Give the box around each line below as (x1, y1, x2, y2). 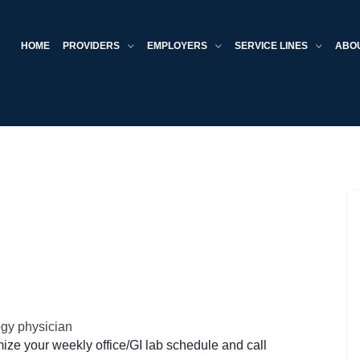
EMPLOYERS (147, 40, 210, 51)
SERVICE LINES (235, 40, 310, 51)
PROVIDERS (63, 40, 122, 51)
